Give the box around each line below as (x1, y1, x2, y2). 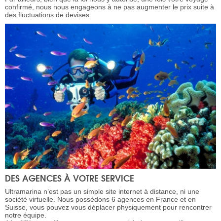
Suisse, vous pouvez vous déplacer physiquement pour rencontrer (5, 203, 212, 211)
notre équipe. (5, 211, 46, 219)
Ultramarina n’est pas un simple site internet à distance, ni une (5, 187, 199, 195)
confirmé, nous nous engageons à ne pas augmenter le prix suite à (5, 3, 214, 11)
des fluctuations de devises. (5, 11, 91, 19)
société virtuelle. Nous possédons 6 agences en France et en (5, 195, 196, 203)
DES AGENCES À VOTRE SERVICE (5, 171, 134, 184)
